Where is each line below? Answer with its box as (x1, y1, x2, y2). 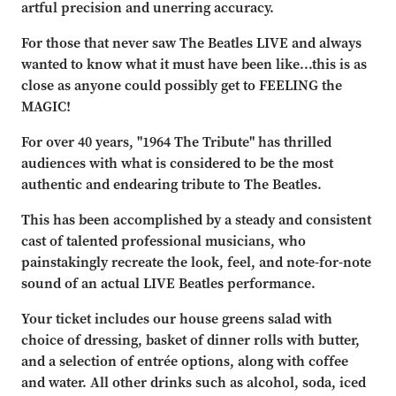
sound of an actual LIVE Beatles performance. (21, 273, 316, 293)
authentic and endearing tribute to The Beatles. (21, 174, 323, 194)
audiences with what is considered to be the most (21, 153, 334, 172)
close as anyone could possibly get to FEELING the (21, 75, 343, 95)
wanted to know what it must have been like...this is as (21, 54, 368, 73)
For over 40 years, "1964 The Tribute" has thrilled (21, 132, 332, 151)
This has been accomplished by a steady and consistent (21, 209, 372, 229)
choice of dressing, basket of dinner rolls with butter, (21, 330, 361, 349)
